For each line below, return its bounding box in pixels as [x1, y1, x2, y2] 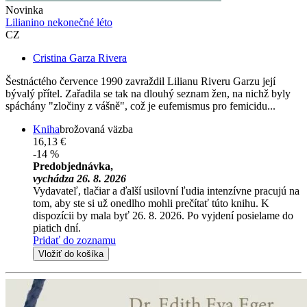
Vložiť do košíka [38, 249, 103, 260]
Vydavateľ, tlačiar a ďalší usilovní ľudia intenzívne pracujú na [33, 185, 299, 197]
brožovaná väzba [60, 123, 133, 136]
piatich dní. [33, 222, 81, 234]
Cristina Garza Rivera [33, 52, 127, 64]
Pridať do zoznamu [33, 234, 116, 247]
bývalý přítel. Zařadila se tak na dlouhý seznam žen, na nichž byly [5, 88, 291, 100]
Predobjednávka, [33, 160, 113, 173]
